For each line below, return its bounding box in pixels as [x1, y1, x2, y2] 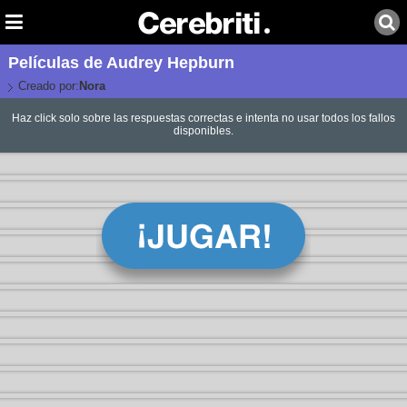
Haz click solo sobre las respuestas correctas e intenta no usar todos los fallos [11, 112, 395, 125]
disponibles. [173, 124, 233, 138]
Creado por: [17, 79, 79, 93]
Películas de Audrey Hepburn [7, 54, 234, 72]
